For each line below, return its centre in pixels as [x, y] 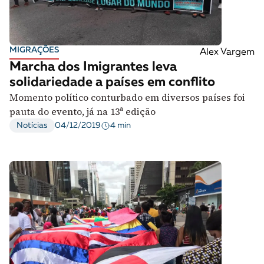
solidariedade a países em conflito [112, 83]
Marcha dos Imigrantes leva [93, 67]
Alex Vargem [227, 53]
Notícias [32, 126]
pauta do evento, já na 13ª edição [82, 112]
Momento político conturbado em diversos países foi [127, 98]
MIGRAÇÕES [34, 50]
